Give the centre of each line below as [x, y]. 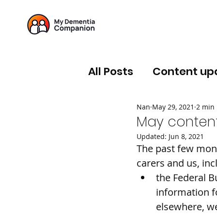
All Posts [111, 71]
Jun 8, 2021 [186, 136]
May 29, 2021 [173, 107]
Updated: [153, 136]
